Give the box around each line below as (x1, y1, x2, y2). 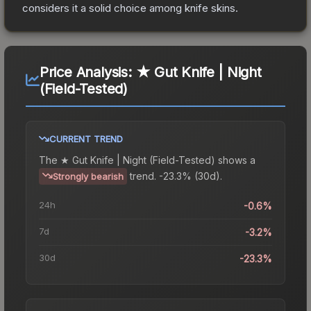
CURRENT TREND (49, 133, 123, 144)
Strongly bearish (53, 170, 124, 182)
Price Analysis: (39, 63, 136, 81)
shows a (215, 153, 255, 166)
